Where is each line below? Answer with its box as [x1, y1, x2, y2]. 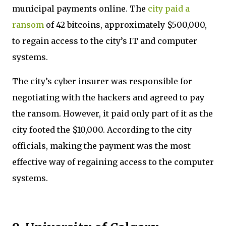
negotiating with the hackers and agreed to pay [12, 92, 204, 102]
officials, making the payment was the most [12, 140, 191, 151]
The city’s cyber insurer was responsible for [12, 76, 192, 86]
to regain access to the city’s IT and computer [12, 35, 197, 46]
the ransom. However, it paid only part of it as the [12, 108, 213, 119]
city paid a [148, 3, 190, 14]
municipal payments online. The [12, 3, 148, 14]
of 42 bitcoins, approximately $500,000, [44, 19, 207, 30]
